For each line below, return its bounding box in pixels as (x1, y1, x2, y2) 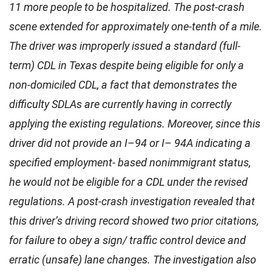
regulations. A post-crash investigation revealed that (9, 194, 255, 208)
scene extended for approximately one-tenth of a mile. (9, 19, 262, 33)
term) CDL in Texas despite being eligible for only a (9, 58, 244, 72)
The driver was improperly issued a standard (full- (9, 39, 240, 52)
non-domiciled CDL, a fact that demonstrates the (9, 78, 237, 91)
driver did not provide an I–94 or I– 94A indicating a (9, 136, 251, 149)
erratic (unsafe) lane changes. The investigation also (9, 253, 256, 266)
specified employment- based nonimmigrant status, (9, 155, 251, 169)
